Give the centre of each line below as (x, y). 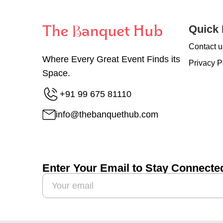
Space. (56, 73)
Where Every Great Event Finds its (111, 59)
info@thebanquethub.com (107, 114)
